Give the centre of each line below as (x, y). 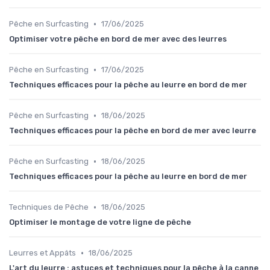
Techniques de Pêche (49, 207)
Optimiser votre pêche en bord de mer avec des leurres (118, 39)
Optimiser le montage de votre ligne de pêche (100, 222)
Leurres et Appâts (42, 253)
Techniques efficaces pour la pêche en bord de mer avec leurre (133, 131)
